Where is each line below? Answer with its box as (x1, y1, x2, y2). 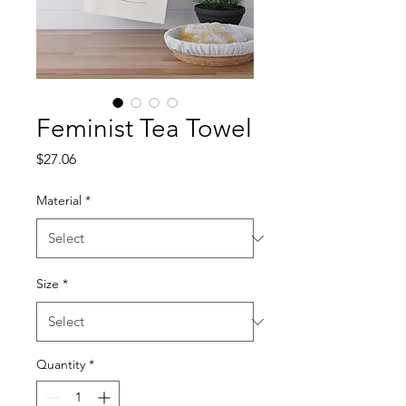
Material (36, 192, 82, 208)
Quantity (36, 356, 85, 372)
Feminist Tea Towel (36, 113, 252, 143)
